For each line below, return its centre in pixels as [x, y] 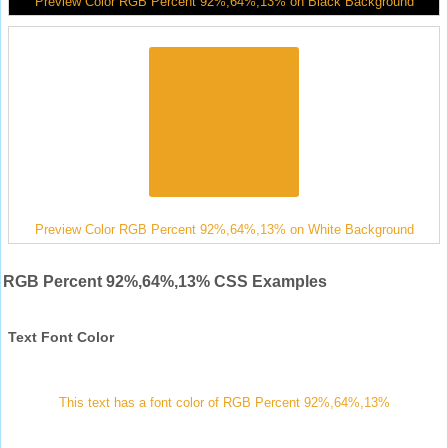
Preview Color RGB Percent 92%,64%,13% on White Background [224, 229]
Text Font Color [61, 336]
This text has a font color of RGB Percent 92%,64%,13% [224, 402]
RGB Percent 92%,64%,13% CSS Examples [165, 281]
